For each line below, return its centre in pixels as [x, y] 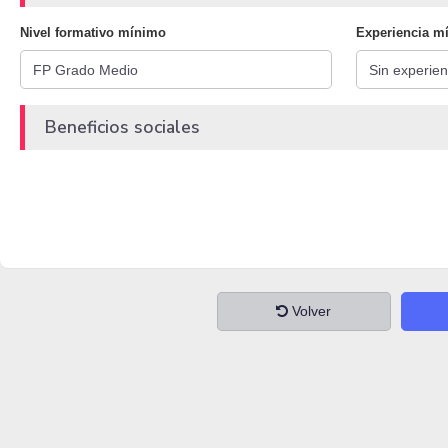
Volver [310, 311]
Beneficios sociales [122, 127]
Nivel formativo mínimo [93, 33]
